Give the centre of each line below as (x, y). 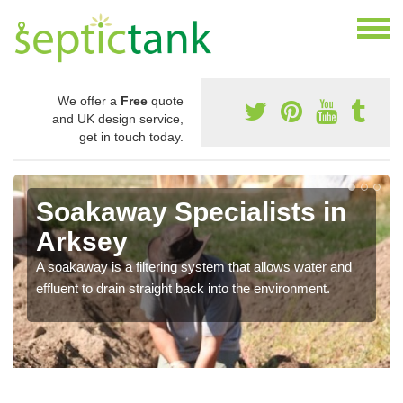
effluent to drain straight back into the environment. (183, 289)
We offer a (89, 101)
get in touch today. (131, 137)
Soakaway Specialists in (191, 212)
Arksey (82, 242)
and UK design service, (118, 119)
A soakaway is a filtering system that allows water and (194, 267)
